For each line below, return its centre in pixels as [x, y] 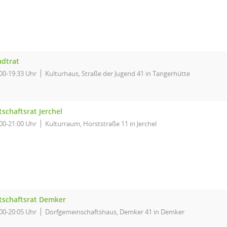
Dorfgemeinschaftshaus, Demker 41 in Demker [115, 212]
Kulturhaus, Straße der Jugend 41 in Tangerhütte [118, 73]
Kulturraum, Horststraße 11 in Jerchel [101, 124]
